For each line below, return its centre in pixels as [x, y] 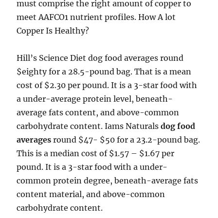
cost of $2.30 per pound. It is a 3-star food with [107, 85]
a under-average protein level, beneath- [95, 99]
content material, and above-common [91, 194]
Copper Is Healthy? [53, 31]
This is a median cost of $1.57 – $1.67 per [96, 153]
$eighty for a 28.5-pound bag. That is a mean [104, 72]
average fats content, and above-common [98, 112]
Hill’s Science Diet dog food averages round [100, 58]
